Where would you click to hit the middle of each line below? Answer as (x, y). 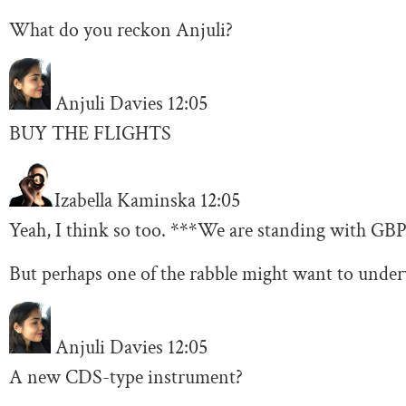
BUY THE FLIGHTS (90, 133)
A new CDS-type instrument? (126, 377)
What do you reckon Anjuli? (121, 30)
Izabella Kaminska (127, 201)
